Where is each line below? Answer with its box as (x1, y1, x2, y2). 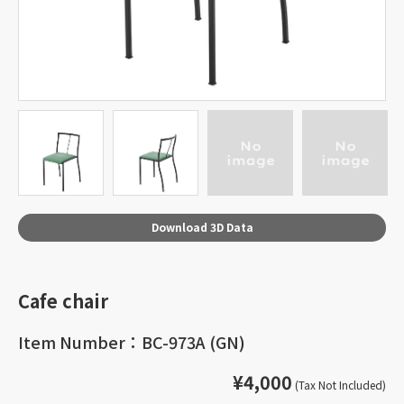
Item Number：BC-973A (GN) (18, 330, 245, 353)
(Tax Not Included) (292, 377, 386, 392)
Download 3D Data (151, 219, 253, 234)
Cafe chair (18, 288, 108, 314)
